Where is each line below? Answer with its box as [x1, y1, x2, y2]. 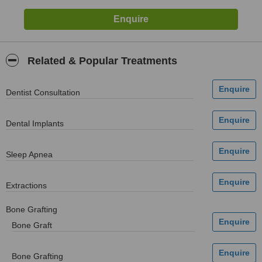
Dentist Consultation [6, 88, 80, 97]
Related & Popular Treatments [25, 55, 177, 67]
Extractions [6, 181, 47, 190]
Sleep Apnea [6, 150, 53, 159]
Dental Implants [6, 119, 64, 128]
